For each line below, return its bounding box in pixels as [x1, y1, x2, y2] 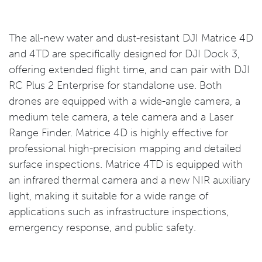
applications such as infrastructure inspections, [9, 205, 229, 218]
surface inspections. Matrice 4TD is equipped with [9, 158, 243, 171]
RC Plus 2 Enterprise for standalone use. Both [9, 79, 222, 92]
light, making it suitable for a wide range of [9, 189, 208, 202]
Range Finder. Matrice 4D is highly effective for [9, 126, 228, 139]
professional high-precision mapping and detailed [9, 142, 241, 155]
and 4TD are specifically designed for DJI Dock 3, [9, 47, 240, 60]
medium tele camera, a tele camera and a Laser [9, 111, 233, 123]
